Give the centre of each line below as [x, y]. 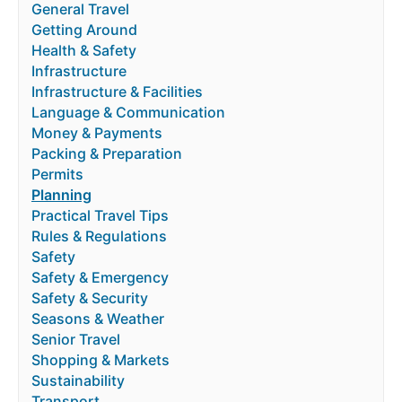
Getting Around [84, 30]
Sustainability [78, 381]
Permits [57, 175]
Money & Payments [97, 133]
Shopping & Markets [100, 360]
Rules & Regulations [99, 236]
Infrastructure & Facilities [117, 92]
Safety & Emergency [100, 278]
